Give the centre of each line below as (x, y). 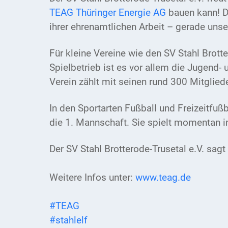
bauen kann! (194, 13)
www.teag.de (163, 178)
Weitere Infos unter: (92, 178)
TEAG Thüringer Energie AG (108, 13)
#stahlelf (68, 221)
